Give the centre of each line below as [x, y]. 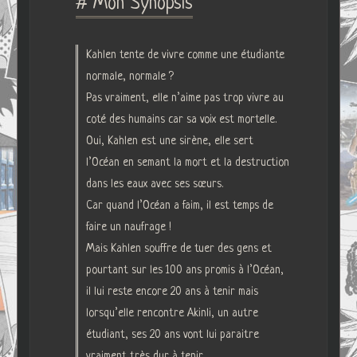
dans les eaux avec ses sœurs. [154, 184]
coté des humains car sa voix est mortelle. [181, 119]
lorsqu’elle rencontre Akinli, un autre [172, 313]
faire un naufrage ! [128, 227]
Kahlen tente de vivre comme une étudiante [185, 55]
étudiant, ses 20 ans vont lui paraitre [172, 334]
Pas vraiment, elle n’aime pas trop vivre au [184, 98]
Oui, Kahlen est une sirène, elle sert [169, 141]
